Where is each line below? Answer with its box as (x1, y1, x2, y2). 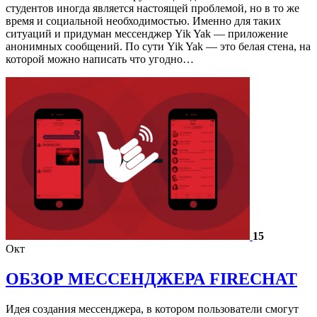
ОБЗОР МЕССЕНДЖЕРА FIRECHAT (6, 269, 297, 288)
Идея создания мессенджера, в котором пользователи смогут (6, 302, 299, 315)
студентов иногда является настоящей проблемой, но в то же (6, 1, 299, 14)
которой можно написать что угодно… (6, 52, 194, 65)
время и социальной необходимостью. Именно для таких (6, 14, 281, 27)
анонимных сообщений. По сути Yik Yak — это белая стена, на (6, 40, 311, 52)
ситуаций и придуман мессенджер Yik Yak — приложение (6, 27, 288, 40)
